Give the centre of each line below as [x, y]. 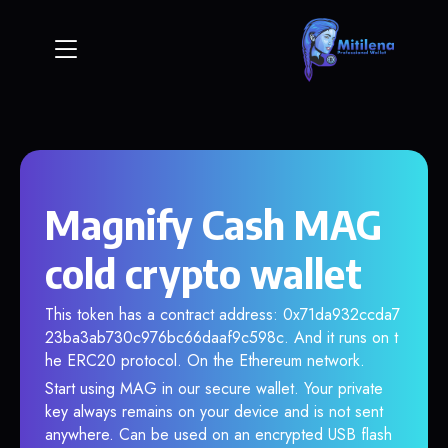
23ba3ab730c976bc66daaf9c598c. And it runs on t [221, 337]
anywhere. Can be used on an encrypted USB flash [218, 434]
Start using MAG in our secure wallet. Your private [214, 388]
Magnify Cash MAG [213, 224]
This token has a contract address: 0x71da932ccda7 [222, 314]
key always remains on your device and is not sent [214, 411]
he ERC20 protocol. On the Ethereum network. [205, 360]
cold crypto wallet [203, 273]
